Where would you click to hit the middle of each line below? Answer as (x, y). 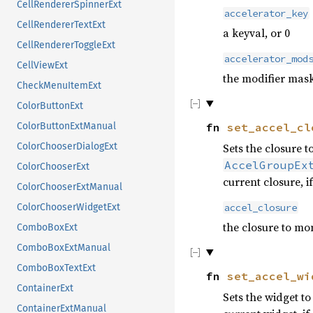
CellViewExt (42, 65)
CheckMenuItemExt (59, 85)
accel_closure (260, 207)
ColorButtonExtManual (66, 126)
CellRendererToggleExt (66, 45)
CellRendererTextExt (61, 24)
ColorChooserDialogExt (67, 146)
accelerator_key (266, 13)
